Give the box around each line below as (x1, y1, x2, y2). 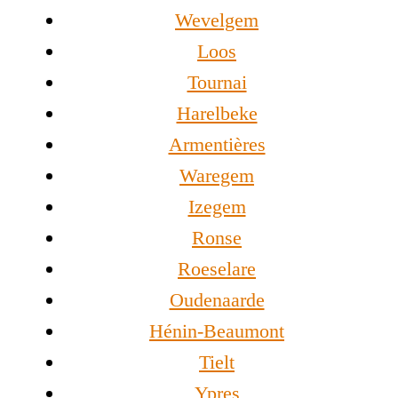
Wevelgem (175, 9, 259, 32)
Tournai (187, 71, 247, 94)
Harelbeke (176, 102, 258, 125)
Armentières (168, 133, 266, 156)
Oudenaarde (169, 289, 265, 312)
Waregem (179, 164, 254, 187)
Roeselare (178, 258, 256, 281)
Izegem (187, 195, 246, 219)
